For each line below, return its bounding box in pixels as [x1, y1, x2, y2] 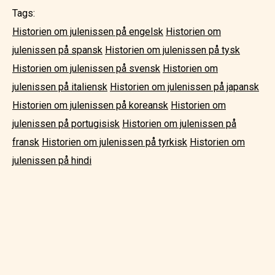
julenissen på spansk [12, 44, 103, 56]
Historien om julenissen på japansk [110, 80, 259, 93]
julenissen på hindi [12, 154, 91, 166]
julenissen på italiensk [12, 80, 107, 93]
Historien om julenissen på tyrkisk [42, 136, 187, 148]
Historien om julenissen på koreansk [12, 99, 168, 111]
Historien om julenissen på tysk [105, 44, 240, 56]
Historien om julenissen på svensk [12, 62, 160, 74]
